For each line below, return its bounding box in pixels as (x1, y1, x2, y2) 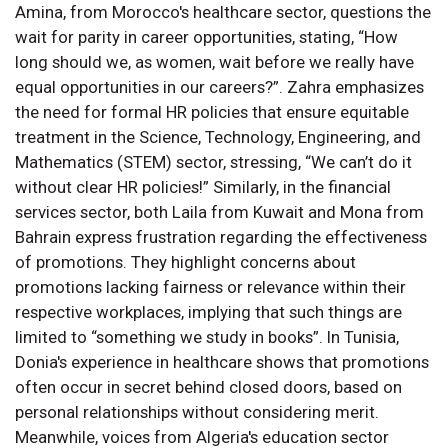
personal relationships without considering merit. (15, 401, 379, 422)
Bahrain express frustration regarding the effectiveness (15, 226, 427, 247)
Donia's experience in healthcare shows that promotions (15, 351, 429, 372)
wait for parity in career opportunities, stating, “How (15, 26, 398, 47)
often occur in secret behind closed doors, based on (15, 376, 402, 397)
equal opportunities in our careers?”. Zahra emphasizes (15, 76, 424, 97)
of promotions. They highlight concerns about (15, 251, 356, 272)
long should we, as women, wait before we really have (15, 51, 414, 72)
